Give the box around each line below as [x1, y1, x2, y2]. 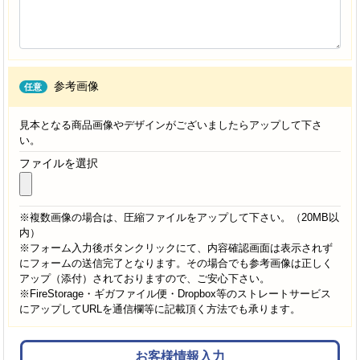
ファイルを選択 [18, 156, 98, 170]
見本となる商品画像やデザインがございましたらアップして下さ [18, 118, 322, 131]
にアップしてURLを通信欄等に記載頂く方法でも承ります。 [18, 302, 301, 315]
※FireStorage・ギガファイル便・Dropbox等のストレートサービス [18, 287, 331, 300]
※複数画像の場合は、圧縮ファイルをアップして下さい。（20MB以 [18, 211, 339, 223]
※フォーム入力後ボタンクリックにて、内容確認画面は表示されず [18, 241, 333, 254]
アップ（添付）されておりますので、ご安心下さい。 [18, 272, 270, 284]
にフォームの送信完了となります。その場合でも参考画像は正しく [18, 256, 333, 269]
